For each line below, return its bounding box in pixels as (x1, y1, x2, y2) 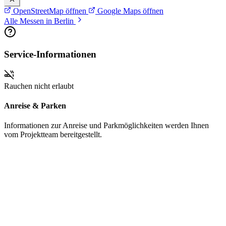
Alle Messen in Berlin (4, 16, 76, 25)
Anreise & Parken (4, 101, 66, 110)
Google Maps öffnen (95, 6, 163, 15)
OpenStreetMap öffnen (11, 6, 88, 15)
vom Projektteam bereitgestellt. (4, 130, 102, 139)
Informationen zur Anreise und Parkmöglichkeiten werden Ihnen (4, 121, 209, 130)
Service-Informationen (4, 49, 96, 60)
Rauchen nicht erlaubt (4, 81, 74, 90)
